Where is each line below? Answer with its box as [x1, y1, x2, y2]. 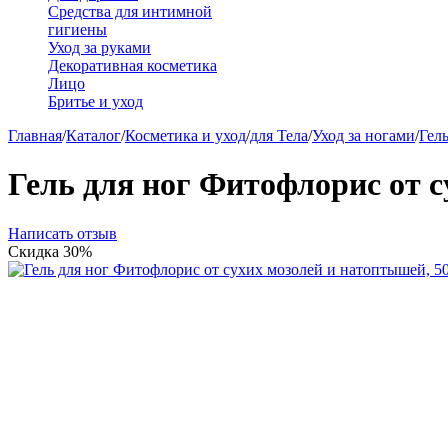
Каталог [66, 127, 121, 144]
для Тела [250, 127, 308, 144]
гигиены [48, 21, 107, 38]
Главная [8, 127, 62, 144]
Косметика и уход [125, 127, 246, 144]
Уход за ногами [312, 127, 415, 144]
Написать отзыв [8, 224, 117, 242]
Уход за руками [48, 39, 151, 56]
